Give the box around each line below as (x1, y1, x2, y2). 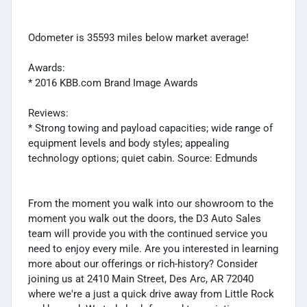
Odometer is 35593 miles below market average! (28, 31, 249, 44)
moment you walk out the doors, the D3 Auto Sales (28, 212, 261, 225)
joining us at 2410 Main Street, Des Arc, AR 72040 (28, 272, 254, 285)
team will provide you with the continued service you (28, 227, 267, 240)
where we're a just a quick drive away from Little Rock (28, 287, 274, 300)
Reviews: (28, 106, 69, 119)
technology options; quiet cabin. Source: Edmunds (28, 151, 258, 164)
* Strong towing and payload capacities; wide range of (28, 121, 273, 134)
